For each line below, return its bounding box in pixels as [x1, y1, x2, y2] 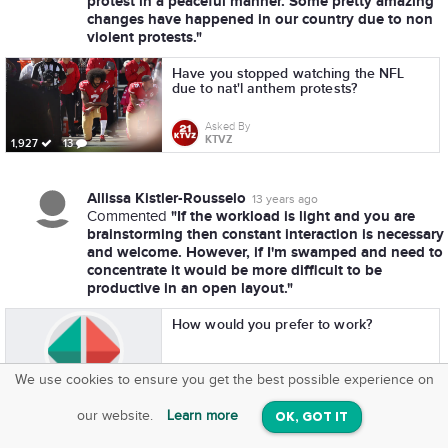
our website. [76, 408, 157, 425]
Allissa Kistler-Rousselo [87, 189, 246, 208]
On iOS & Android [104, 414, 215, 431]
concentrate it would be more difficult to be [87, 261, 382, 280]
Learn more [166, 408, 238, 425]
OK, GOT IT [274, 411, 349, 424]
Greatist [176, 384, 216, 397]
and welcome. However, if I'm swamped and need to [87, 243, 443, 262]
